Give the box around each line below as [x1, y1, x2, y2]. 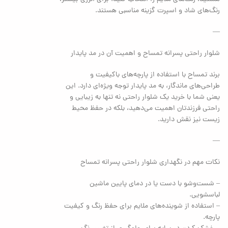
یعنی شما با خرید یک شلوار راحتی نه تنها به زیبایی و [70, 92, 220, 103]
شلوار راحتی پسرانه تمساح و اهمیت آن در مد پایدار [71, 48, 220, 59]
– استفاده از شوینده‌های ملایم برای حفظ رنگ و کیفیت [64, 201, 220, 212]
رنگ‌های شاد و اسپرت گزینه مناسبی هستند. [95, 5, 220, 16]
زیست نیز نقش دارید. [158, 114, 220, 125]
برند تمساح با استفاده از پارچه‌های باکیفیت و [90, 69, 220, 80]
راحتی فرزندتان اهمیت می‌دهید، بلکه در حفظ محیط [72, 103, 220, 114]
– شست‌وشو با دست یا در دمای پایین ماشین [90, 178, 220, 189]
